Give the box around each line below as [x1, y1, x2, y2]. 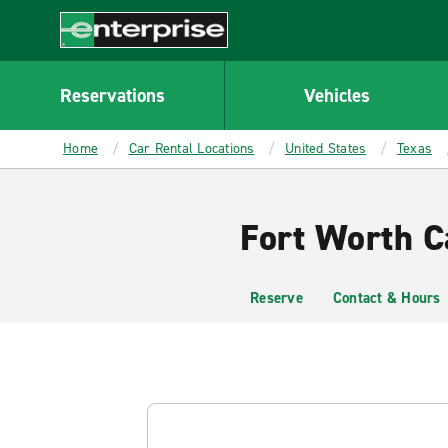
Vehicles [303, 82, 370, 108]
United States [285, 139, 367, 158]
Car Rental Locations [128, 139, 255, 158]
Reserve [250, 288, 303, 308]
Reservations [59, 82, 165, 108]
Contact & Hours [332, 288, 441, 308]
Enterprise [60, 47, 133, 69]
